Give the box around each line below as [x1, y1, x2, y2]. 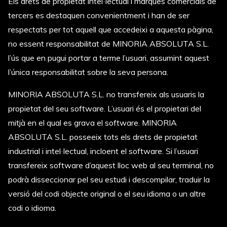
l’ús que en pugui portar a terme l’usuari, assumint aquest [8, 53, 209, 63]
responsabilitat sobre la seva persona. [30, 67, 168, 77]
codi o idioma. [8, 203, 56, 213]
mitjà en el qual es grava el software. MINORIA [8, 118, 177, 128]
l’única [8, 67, 30, 77]
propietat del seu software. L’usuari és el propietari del [8, 103, 201, 113]
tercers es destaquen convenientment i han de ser [8, 10, 190, 20]
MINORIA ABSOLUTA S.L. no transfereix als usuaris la [8, 89, 204, 99]
